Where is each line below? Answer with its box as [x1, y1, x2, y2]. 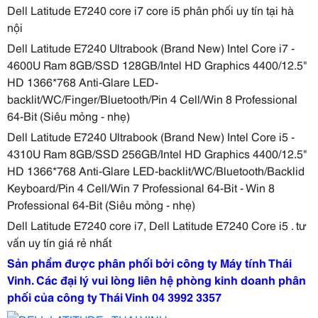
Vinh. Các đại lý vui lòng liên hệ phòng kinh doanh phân [7, 271, 306, 287]
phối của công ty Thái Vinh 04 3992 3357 [7, 288, 221, 305]
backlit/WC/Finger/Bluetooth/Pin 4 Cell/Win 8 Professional [7, 90, 297, 106]
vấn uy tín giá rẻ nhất [7, 234, 111, 250]
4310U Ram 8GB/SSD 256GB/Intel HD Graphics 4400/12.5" [7, 145, 307, 161]
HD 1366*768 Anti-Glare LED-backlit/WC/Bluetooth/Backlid [7, 162, 305, 178]
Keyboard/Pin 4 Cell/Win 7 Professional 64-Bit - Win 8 [7, 179, 275, 195]
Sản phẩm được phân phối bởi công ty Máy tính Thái [7, 254, 292, 270]
